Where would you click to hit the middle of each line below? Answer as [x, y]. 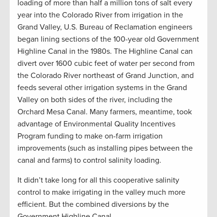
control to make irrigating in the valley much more [101, 192]
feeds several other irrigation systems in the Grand [102, 88]
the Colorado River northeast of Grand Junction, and [106, 76]
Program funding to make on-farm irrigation [90, 136]
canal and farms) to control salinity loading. [89, 160]
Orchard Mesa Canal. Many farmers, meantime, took [105, 112]
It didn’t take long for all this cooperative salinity [98, 180]
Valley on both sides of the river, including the [95, 100]
